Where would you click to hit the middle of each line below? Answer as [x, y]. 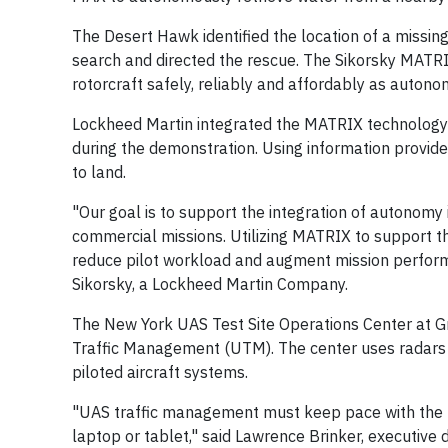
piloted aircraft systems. [160, 372]
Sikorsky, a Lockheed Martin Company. [210, 284]
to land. [99, 172]
